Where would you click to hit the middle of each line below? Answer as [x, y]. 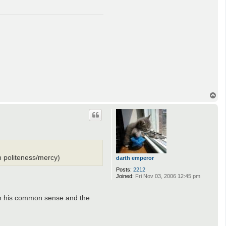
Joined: [125, 176]
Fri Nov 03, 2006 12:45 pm [167, 176]
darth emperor [135, 158]
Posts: [124, 170]
